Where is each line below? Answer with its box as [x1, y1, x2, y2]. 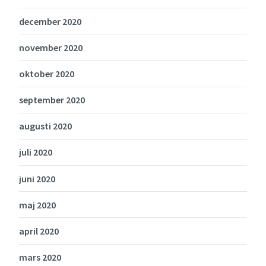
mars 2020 [19, 251, 61, 264]
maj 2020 [19, 198, 56, 211]
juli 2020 [19, 146, 52, 159]
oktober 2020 [19, 67, 74, 80]
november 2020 [19, 41, 83, 53]
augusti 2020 [19, 120, 72, 132]
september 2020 [19, 94, 85, 106]
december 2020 [19, 15, 81, 27]
